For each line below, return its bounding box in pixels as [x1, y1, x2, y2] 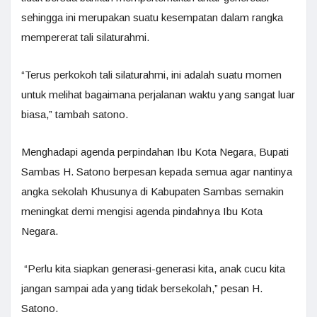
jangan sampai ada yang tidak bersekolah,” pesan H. [21, 282, 263, 295]
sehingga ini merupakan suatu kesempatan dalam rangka [21, 11, 283, 24]
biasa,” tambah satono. [21, 108, 128, 121]
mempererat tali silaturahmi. [21, 31, 149, 44]
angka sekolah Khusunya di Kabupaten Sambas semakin [21, 185, 284, 198]
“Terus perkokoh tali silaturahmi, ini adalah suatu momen [21, 69, 282, 81]
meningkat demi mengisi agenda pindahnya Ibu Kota [21, 205, 263, 218]
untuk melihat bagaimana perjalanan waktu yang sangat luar [21, 88, 295, 101]
